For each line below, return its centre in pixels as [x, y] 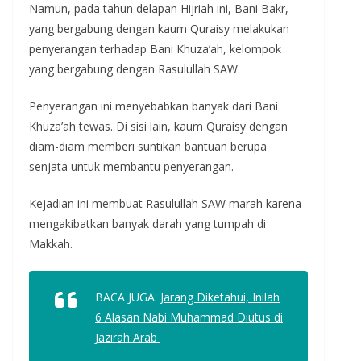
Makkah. [51, 243]
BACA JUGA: [128, 297]
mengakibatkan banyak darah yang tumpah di [147, 223]
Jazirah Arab [128, 337]
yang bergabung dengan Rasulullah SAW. [135, 68]
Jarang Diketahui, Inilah [220, 297]
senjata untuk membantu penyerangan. [131, 166]
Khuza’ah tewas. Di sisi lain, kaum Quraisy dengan [158, 126]
